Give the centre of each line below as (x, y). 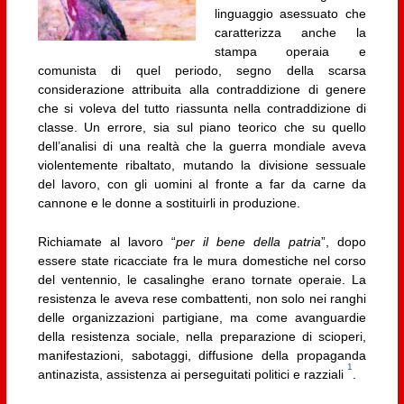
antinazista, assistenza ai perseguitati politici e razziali (192, 375)
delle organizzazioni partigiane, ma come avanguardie (202, 318)
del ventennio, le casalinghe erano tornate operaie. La (202, 280)
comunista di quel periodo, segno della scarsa (202, 71)
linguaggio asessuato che (290, 14)
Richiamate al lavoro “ (106, 242)
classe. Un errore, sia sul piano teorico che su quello (202, 128)
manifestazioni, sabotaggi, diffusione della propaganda (202, 356)
